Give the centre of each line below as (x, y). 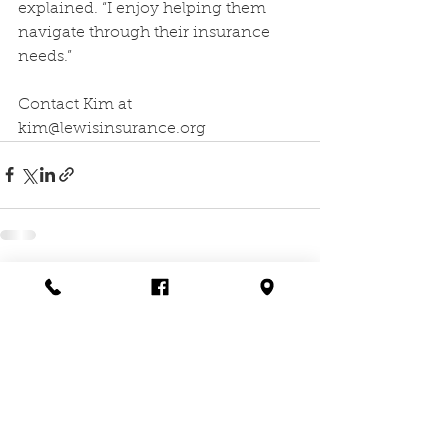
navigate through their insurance (146, 32)
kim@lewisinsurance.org (112, 128)
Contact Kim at (77, 104)
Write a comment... (99, 384)
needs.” (45, 56)
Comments (57, 306)
